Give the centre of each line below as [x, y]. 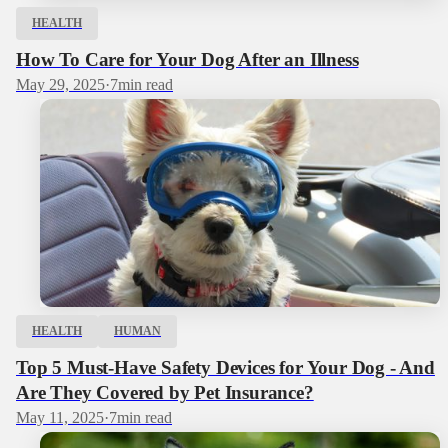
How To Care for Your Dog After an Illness [187, 59]
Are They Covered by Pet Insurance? [165, 392]
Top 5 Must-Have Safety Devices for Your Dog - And [225, 367]
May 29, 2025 [60, 84]
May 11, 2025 [60, 417]
